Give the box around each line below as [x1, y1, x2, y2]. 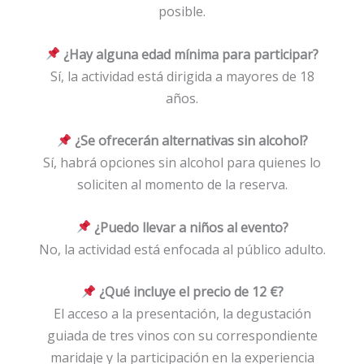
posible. [158, 2, 206, 20]
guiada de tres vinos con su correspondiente [46, 327, 318, 345]
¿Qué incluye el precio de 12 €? [95, 283, 284, 301]
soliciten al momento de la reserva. [76, 175, 288, 194]
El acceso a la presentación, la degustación [53, 305, 311, 323]
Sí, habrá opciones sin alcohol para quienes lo [43, 154, 321, 172]
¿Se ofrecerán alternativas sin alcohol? [71, 132, 308, 150]
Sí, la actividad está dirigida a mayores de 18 [50, 67, 314, 85]
